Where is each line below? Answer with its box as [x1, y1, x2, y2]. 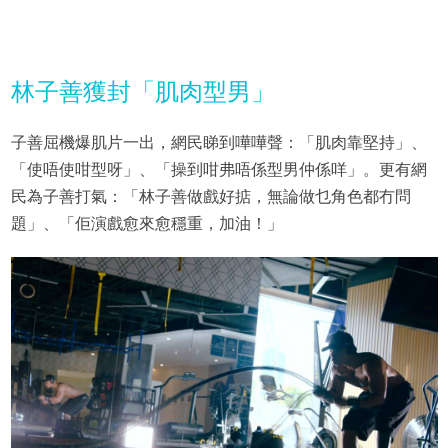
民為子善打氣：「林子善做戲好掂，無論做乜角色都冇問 [10, 187, 411, 205]
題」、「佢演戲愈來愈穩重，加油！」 [10, 214, 283, 232]
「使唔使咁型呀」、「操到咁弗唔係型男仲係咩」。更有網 [10, 160, 427, 178]
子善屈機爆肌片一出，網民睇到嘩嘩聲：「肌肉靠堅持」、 [10, 133, 427, 151]
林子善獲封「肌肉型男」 [10, 77, 275, 105]
